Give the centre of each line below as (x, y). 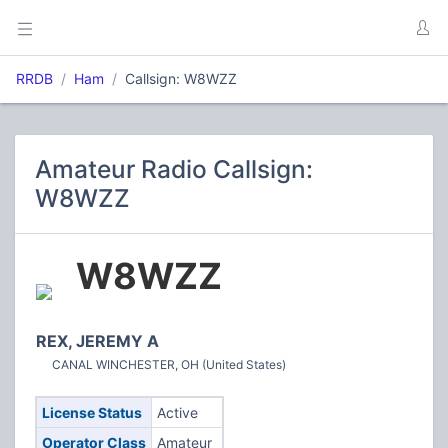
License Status (91, 412)
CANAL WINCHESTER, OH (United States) (169, 364)
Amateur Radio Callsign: (174, 169)
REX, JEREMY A (97, 341)
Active (177, 412)
